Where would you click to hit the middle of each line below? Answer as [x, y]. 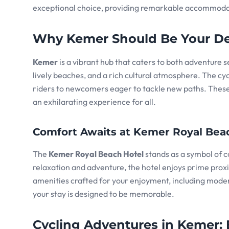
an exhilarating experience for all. [94, 102]
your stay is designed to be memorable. [104, 194]
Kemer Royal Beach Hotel [96, 154]
